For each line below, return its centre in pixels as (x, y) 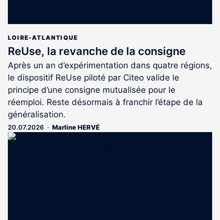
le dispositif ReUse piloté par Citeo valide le (94, 77)
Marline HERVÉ (76, 127)
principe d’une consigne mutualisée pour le (92, 90)
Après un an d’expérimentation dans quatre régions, (110, 65)
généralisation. (37, 114)
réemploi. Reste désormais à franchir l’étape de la (105, 102)
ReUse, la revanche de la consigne (97, 51)
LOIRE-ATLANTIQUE (43, 37)
